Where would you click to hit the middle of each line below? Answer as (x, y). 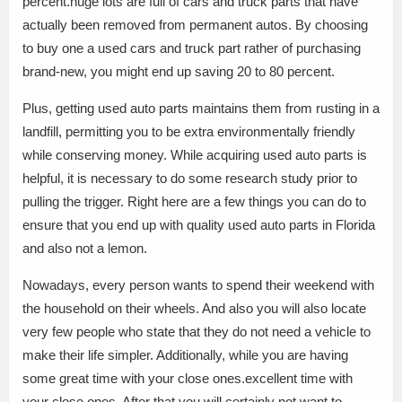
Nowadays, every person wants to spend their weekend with (198, 285)
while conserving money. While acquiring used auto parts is (195, 155)
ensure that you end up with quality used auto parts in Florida (199, 225)
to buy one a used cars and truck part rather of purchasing (192, 48)
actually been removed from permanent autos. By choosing (195, 25)
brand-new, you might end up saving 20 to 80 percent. (179, 71)
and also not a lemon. (85, 248)
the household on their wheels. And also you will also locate (194, 308)
